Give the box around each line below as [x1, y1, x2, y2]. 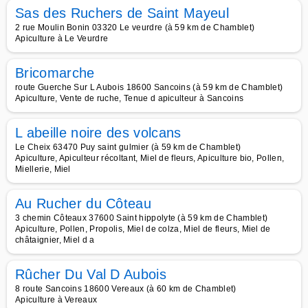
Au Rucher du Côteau [15, 196, 152, 211]
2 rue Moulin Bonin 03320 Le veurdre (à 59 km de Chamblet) [15, 23, 255, 32]
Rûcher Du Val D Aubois [15, 267, 167, 282]
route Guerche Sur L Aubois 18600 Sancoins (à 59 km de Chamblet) [15, 82, 283, 92]
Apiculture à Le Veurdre [15, 34, 109, 43]
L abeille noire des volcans [15, 125, 181, 140]
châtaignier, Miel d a [15, 235, 95, 245]
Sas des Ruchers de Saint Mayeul [15, 5, 229, 21]
